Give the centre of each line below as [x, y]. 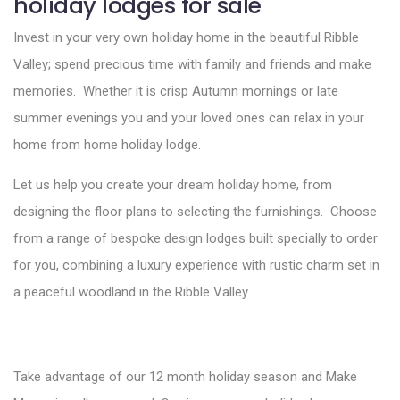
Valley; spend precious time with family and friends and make [192, 65]
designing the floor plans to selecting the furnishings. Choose [195, 212]
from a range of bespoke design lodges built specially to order [196, 239]
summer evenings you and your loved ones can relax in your [189, 118]
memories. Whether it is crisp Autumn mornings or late [176, 92]
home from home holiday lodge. [107, 145]
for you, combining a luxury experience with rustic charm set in [196, 266]
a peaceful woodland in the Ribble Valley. [132, 292]
